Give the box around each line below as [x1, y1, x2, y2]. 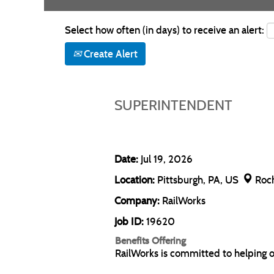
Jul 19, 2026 [141, 152, 193, 166]
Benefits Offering [115, 234, 186, 246]
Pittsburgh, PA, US [157, 173, 241, 187]
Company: [114, 194, 162, 207]
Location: [114, 173, 155, 187]
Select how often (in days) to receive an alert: [65, 23, 264, 37]
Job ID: [114, 215, 144, 228]
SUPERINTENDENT [114, 96, 232, 114]
